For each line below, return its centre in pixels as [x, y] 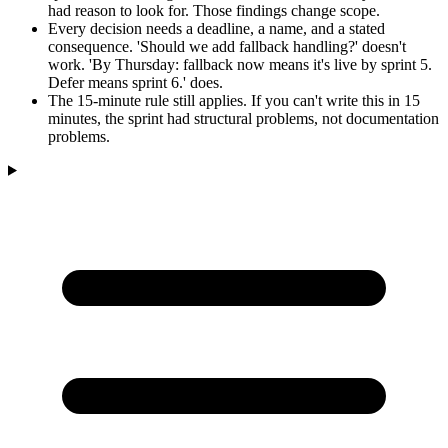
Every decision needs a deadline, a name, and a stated [216, 28]
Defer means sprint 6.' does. [135, 82]
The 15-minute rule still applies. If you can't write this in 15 [234, 100]
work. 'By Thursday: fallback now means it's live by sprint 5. [240, 64]
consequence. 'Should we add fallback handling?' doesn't [227, 46]
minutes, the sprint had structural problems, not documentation [243, 118]
